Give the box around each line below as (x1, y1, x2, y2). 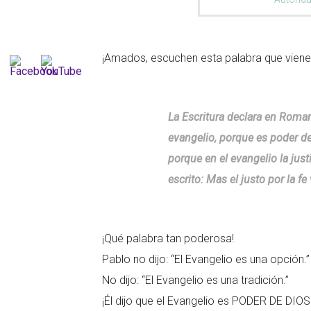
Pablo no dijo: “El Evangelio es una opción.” (102, 253, 310, 266)
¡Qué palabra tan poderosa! (102, 232, 234, 245)
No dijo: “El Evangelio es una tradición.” (102, 274, 289, 287)
